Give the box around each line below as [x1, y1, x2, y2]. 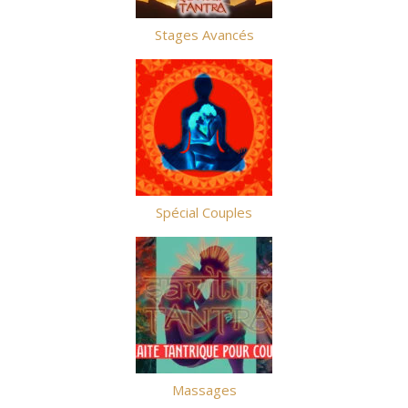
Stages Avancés [154, 25, 254, 44]
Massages [171, 381, 237, 399]
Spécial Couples [156, 203, 252, 221]
